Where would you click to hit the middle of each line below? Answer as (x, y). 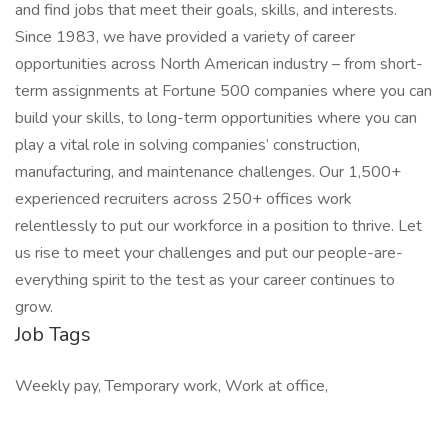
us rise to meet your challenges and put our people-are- (209, 253)
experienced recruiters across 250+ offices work (183, 199)
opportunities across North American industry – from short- (219, 64)
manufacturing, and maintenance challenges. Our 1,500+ (208, 172)
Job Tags (53, 334)
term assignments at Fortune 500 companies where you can (223, 91)
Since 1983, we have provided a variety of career (185, 37)
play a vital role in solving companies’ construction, (187, 145)
